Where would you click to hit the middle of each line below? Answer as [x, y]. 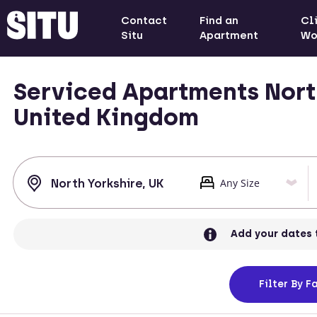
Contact [144, 21]
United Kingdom [106, 117]
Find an [219, 21]
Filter [273, 284]
